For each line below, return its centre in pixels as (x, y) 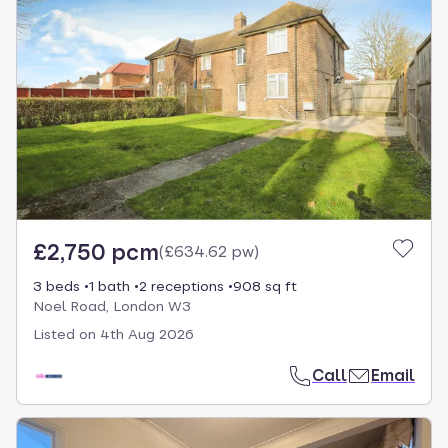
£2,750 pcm (96, 251)
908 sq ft (265, 285)
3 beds (56, 285)
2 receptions (181, 285)
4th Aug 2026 (147, 333)
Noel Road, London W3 (112, 305)
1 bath (109, 285)
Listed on (64, 333)
